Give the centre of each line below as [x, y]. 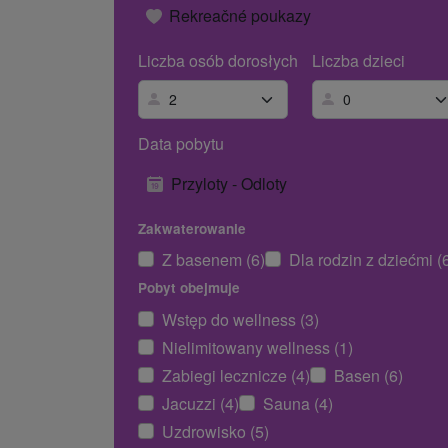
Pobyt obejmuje [189, 288]
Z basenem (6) [213, 260]
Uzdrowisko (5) [215, 431]
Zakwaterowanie [192, 228]
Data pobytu [181, 143]
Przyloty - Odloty [229, 183]
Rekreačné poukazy [240, 16]
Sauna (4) [298, 403]
